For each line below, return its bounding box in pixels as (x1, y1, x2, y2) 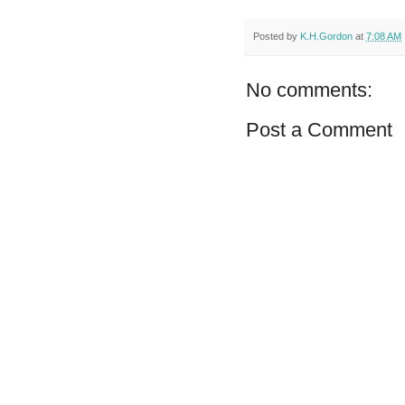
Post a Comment (246, 118, 392, 142)
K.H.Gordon (300, 30, 353, 42)
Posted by (253, 30, 300, 42)
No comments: (246, 79, 372, 102)
